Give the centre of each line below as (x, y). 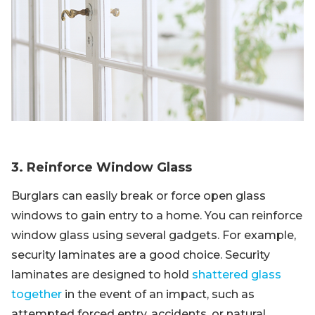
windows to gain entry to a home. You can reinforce (157, 216)
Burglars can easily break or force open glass (139, 196)
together (37, 295)
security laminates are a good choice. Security (141, 255)
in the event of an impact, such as (158, 295)
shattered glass (237, 275)
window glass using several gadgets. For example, (154, 236)
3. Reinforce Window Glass (102, 168)
